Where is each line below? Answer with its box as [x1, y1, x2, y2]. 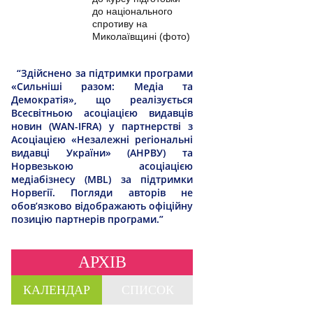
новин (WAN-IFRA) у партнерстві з [11, 119, 193, 133]
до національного [92, 6, 173, 17]
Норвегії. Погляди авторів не [11, 186, 193, 199]
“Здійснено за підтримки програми [11, 66, 193, 80]
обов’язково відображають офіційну [11, 199, 193, 212]
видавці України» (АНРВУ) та [11, 146, 193, 159]
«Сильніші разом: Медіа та [11, 80, 193, 93]
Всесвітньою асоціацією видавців [11, 106, 193, 119]
